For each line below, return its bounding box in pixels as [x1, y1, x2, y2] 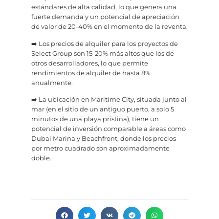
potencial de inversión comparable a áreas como [31, 125, 186, 133]
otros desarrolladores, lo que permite [31, 59, 148, 67]
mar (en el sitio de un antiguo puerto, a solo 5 [31, 106, 174, 113]
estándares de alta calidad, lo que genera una [31, 3, 176, 11]
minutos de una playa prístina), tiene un [31, 115, 159, 123]
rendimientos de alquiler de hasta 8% [31, 69, 151, 77]
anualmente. [31, 79, 73, 87]
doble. [31, 154, 51, 162]
